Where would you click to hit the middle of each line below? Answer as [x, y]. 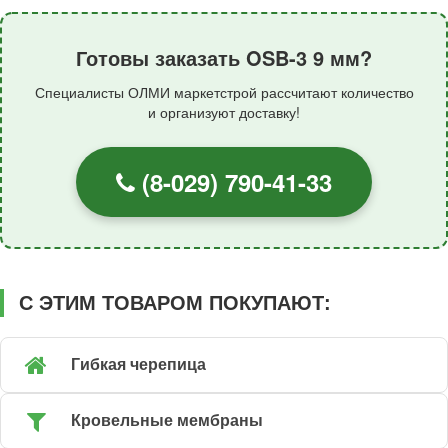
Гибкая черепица [138, 365]
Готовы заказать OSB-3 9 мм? [224, 57]
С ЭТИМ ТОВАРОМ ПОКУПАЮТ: [175, 302]
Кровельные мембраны [167, 421]
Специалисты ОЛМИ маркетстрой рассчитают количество [224, 91]
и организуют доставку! [224, 111]
